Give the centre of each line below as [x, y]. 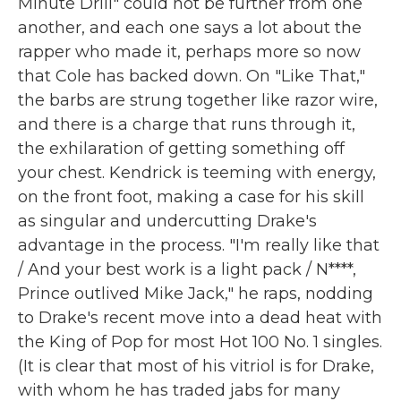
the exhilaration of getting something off [181, 148]
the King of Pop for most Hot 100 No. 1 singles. [200, 341]
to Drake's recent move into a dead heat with [200, 317]
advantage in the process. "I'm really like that [199, 245]
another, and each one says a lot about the [190, 27]
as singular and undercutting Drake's [167, 221]
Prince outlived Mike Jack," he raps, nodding [196, 293]
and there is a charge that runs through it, [187, 124]
